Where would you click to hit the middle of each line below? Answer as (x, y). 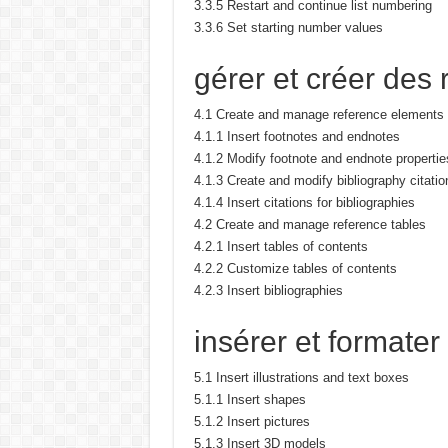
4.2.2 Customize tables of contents (295, 268)
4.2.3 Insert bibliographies (268, 290)
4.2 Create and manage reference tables (309, 224)
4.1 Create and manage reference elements (318, 114)
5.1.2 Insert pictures (251, 421)
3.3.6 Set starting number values (288, 27)
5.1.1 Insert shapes (249, 399)
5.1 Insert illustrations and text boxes (301, 377)
